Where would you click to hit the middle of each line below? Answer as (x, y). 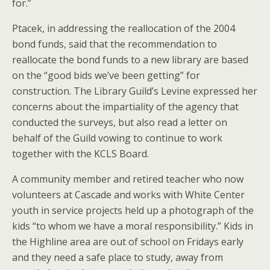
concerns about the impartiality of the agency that (125, 106)
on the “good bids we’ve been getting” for (106, 75)
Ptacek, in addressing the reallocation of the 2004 (124, 28)
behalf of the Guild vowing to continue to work (117, 138)
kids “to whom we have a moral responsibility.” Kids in (133, 226)
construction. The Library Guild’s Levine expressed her (135, 91)
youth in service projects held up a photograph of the (133, 210)
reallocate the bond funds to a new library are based (130, 59)
